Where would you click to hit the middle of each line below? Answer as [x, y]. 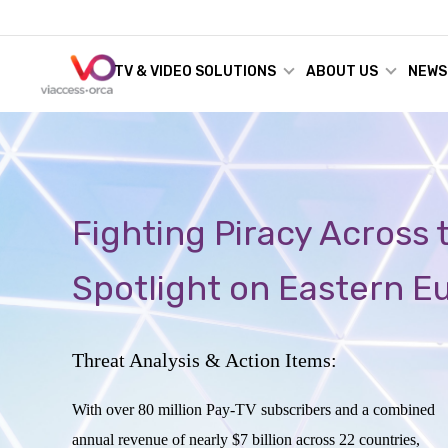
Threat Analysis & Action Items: [204, 360]
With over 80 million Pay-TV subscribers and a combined [253, 409]
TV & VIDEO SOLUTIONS [194, 71]
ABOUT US [341, 71]
